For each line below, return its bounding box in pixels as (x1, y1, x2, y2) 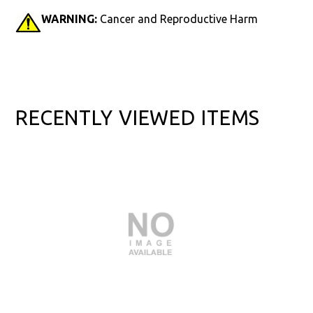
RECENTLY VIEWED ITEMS (15, 105, 261, 129)
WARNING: (41, 12, 100, 25)
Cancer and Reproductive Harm (100, 12, 258, 25)
